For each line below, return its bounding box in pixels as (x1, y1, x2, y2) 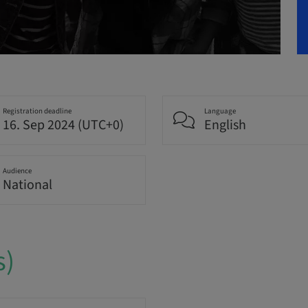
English (204, 115, 246, 135)
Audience (2, 166, 32, 177)
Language (204, 106, 236, 117)
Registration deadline (2, 106, 71, 117)
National (2, 175, 52, 195)
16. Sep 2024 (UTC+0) (2, 115, 124, 135)
